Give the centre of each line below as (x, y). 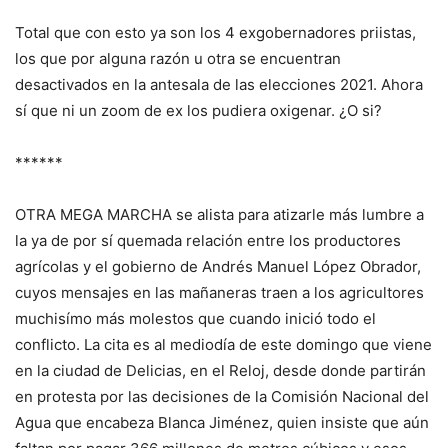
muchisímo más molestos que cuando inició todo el (195, 319)
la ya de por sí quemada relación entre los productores (208, 241)
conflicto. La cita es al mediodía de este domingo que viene (223, 345)
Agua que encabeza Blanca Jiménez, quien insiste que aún (222, 423)
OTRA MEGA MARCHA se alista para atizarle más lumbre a (219, 215)
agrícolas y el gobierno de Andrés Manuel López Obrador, (218, 267)
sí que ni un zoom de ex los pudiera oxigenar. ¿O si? (198, 111)
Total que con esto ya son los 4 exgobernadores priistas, (215, 33)
